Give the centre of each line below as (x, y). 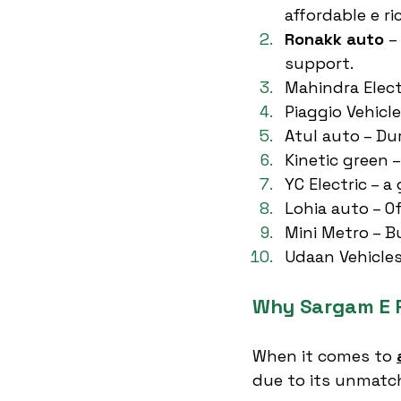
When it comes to (324, 356)
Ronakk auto (334, 39)
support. (319, 63)
